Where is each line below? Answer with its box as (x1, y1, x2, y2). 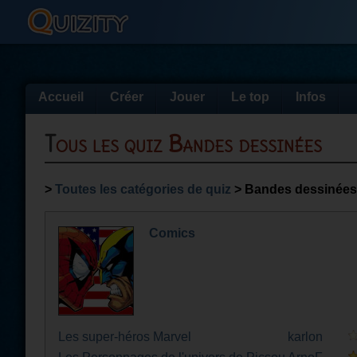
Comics (149, 226, 195, 240)
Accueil (38, 90, 84, 104)
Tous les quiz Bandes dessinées (56, 130, 322, 159)
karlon (288, 330, 324, 343)
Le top (231, 90, 269, 104)
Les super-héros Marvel (58, 330, 191, 343)
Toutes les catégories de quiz (55, 182, 231, 196)
